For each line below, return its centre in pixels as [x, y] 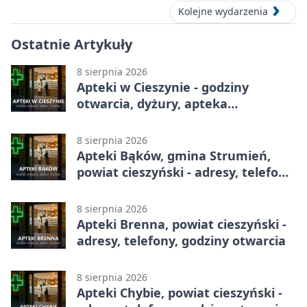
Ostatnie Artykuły [72, 44]
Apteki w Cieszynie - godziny [163, 87]
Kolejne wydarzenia [223, 12]
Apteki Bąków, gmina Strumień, [174, 155]
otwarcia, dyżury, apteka [152, 103]
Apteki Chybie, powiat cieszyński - [180, 292]
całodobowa [113, 120]
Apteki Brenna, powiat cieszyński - [182, 224]
